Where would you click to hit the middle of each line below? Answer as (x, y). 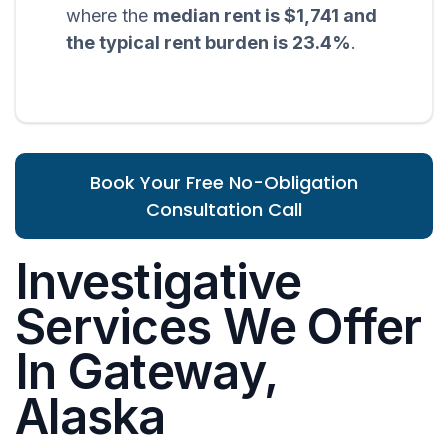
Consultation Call (224, 210)
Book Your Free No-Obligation (224, 183)
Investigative (158, 282)
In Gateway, (146, 372)
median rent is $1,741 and (265, 16)
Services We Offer (218, 327)
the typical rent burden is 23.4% (208, 43)
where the (109, 16)
